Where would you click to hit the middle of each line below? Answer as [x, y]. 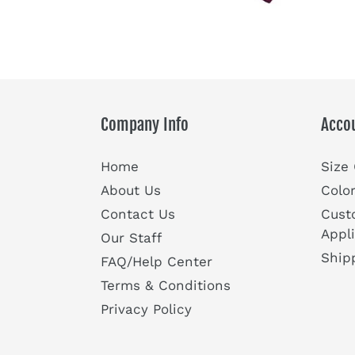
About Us [131, 191]
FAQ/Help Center [157, 262]
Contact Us [138, 214]
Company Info [145, 124]
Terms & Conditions [166, 286]
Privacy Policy [146, 309]
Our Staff [131, 238]
